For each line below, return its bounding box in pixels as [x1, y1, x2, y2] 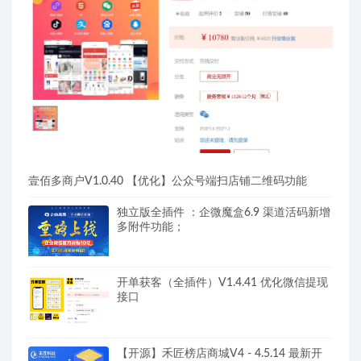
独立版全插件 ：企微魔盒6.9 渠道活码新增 [117, 206, 330, 218]
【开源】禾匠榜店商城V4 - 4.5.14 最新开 [117, 347, 322, 359]
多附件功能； [117, 221, 185, 233]
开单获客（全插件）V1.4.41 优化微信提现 [117, 277, 328, 289]
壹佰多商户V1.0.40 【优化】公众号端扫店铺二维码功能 [28, 175, 307, 187]
